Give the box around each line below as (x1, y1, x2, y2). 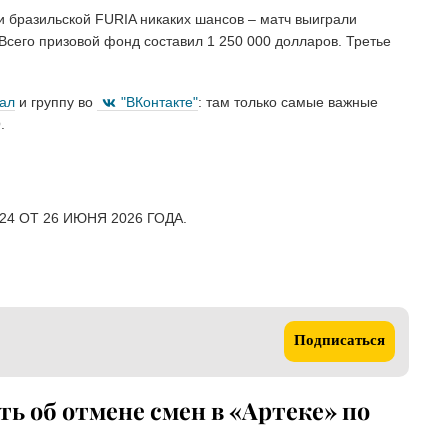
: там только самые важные (198, 94, 378, 111)
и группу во (15, 94, 97, 111)
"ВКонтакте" (121, 94, 198, 111)
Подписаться (294, 333, 385, 349)
